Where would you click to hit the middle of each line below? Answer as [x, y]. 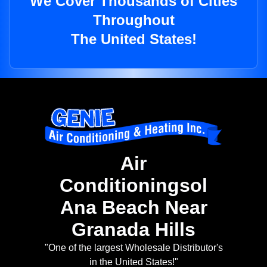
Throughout [133, 20]
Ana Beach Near [133, 208]
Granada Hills [133, 230]
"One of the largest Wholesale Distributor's [133, 248]
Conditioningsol [133, 186]
